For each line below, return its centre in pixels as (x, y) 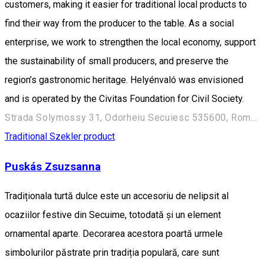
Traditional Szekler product (60, 136)
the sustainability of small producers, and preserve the (117, 61)
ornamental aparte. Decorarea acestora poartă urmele (114, 234)
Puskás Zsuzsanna (53, 166)
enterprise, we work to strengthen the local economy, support (130, 42)
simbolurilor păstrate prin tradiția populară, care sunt (112, 253)
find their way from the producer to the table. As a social (119, 23)
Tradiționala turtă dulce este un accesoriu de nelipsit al (117, 196)
